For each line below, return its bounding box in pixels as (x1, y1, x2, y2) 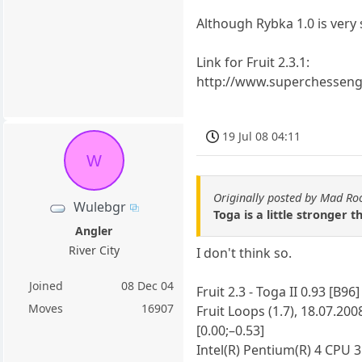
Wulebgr (74, 197, 127, 216)
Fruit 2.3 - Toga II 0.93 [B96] (196, 283, 360, 301)
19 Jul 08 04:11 (222, 128, 301, 144)
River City (68, 242, 120, 258)
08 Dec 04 (121, 277, 175, 293)
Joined (28, 277, 63, 293)
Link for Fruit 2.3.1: (196, 53, 310, 71)
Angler (75, 222, 113, 238)
